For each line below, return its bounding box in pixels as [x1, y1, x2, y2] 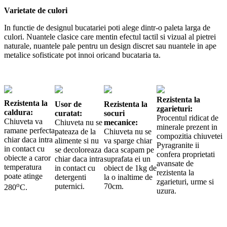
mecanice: [104, 118, 138, 127]
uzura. [157, 186, 176, 196]
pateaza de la [55, 127, 96, 136]
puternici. [55, 182, 85, 191]
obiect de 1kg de [104, 164, 157, 173]
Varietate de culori [4, 6, 67, 15]
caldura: [4, 108, 33, 117]
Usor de [55, 100, 82, 109]
